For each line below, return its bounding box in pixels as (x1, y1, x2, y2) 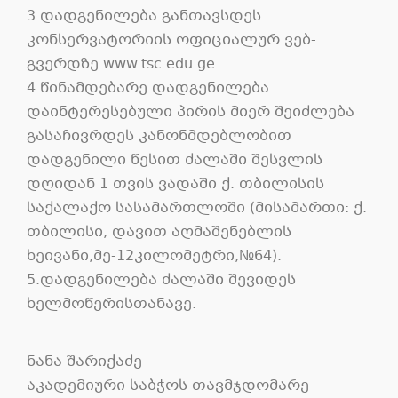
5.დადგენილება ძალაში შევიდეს (27, 268, 296, 291)
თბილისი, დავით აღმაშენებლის (27, 220, 291, 243)
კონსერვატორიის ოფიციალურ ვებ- (27, 28, 316, 52)
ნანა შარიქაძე (27, 351, 142, 374)
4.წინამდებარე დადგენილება (27, 76, 269, 99)
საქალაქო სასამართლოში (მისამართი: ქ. (27, 196, 367, 219)
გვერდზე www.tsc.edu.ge (27, 52, 215, 76)
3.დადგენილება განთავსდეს (27, 4, 261, 28)
